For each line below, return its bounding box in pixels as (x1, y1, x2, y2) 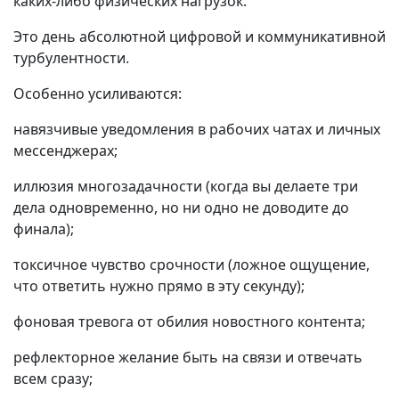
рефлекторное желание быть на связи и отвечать (13, 347, 362, 367)
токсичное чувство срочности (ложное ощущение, (13, 255, 370, 274)
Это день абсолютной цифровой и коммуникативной (13, 27, 386, 46)
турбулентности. (13, 48, 129, 68)
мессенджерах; (13, 141, 118, 160)
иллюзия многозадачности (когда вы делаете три (13, 176, 358, 196)
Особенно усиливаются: (13, 84, 182, 103)
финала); (13, 219, 74, 239)
